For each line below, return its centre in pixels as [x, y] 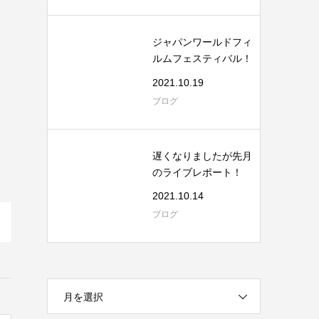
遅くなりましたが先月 [202, 156]
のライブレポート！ [197, 172]
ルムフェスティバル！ [202, 58]
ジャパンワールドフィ [202, 42]
